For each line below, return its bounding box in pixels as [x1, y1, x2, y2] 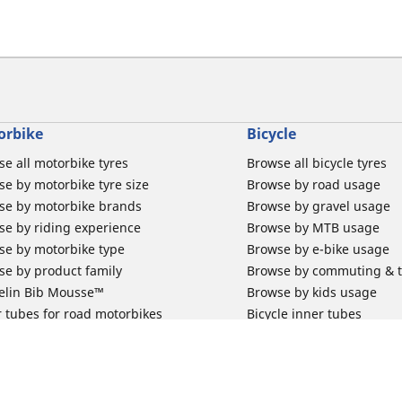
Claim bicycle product [247, 348, 378, 366]
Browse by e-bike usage [247, 240, 390, 258]
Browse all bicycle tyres [247, 154, 388, 172]
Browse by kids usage [247, 284, 378, 301]
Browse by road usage [247, 176, 381, 194]
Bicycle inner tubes [247, 305, 363, 323]
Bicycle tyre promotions [247, 327, 389, 345]
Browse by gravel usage [247, 197, 391, 215]
